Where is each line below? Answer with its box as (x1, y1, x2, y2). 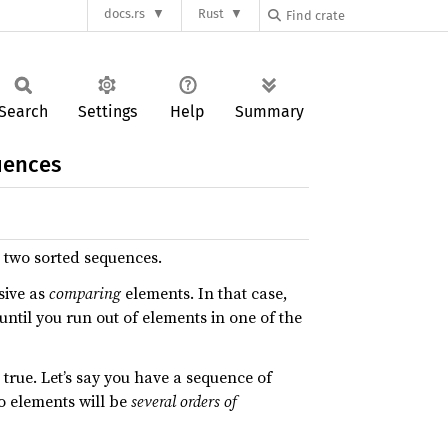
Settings (77, 102, 137, 121)
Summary (235, 102, 304, 121)
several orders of (131, 390, 237, 412)
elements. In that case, (121, 282, 287, 304)
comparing (49, 282, 121, 304)
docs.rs (104, 6, 146, 22)
